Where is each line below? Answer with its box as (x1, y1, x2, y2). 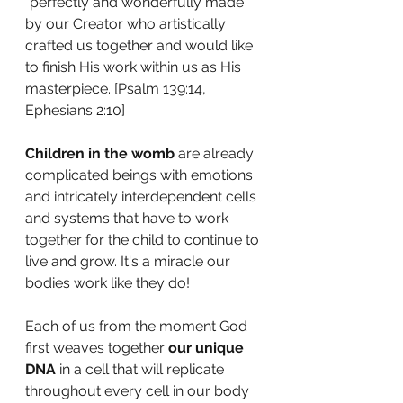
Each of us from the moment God (25, 318, 251, 335)
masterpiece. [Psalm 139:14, (25, 80, 210, 97)
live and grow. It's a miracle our (25, 253, 234, 270)
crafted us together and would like (25, 37, 256, 54)
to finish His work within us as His (25, 58, 245, 76)
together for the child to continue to (25, 231, 263, 248)
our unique (168, 339, 247, 356)
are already (175, 145, 257, 162)
